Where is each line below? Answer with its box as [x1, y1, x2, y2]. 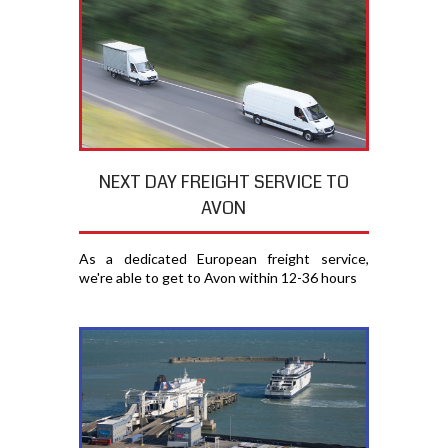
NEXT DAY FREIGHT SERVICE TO [98, 168, 349, 195]
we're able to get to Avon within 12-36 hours [78, 268, 357, 286]
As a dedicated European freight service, [78, 249, 369, 267]
